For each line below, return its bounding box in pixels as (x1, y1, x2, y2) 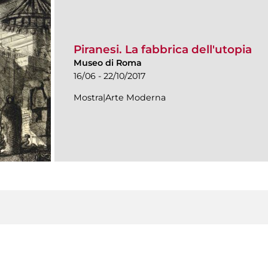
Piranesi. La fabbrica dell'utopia (74, 42, 252, 57)
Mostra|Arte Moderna (74, 92, 166, 103)
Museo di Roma (74, 57, 142, 69)
